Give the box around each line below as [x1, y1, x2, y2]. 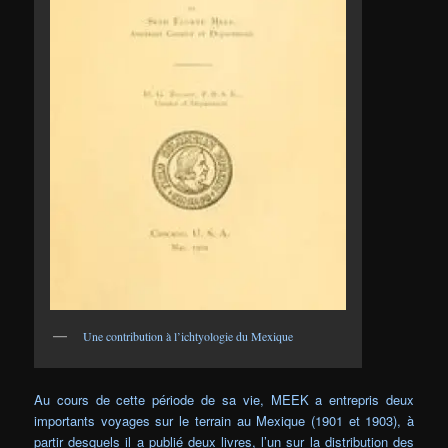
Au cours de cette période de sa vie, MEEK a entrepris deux [34, 389, 414, 409]
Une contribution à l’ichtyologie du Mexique [83, 328, 294, 345]
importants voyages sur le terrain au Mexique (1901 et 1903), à [34, 410, 414, 430]
